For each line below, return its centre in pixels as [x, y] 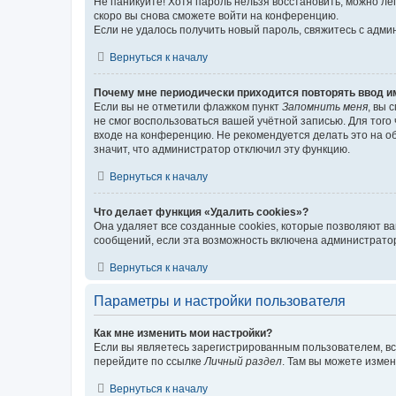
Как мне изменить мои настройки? [183, 333]
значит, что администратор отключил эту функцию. [222, 149]
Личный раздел [243, 361]
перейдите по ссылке [149, 361]
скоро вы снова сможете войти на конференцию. [216, 15]
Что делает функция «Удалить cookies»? [201, 212]
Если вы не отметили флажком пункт [188, 107]
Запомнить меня [325, 107]
